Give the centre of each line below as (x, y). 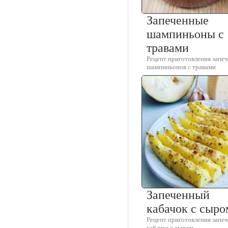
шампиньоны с (185, 34)
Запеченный (178, 195)
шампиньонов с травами (181, 67)
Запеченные (178, 21)
